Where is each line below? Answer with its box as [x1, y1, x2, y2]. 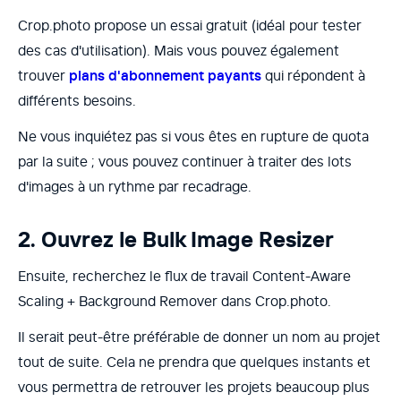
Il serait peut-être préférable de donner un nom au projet [18, 328, 380, 346]
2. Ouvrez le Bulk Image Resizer [18, 226, 334, 254]
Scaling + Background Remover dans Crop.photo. [18, 292, 331, 311]
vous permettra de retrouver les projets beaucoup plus [18, 378, 370, 397]
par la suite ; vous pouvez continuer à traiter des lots [18, 152, 352, 171]
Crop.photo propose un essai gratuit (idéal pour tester [18, 16, 362, 35]
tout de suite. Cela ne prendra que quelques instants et [18, 353, 371, 371]
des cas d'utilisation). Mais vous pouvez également [18, 41, 339, 60]
